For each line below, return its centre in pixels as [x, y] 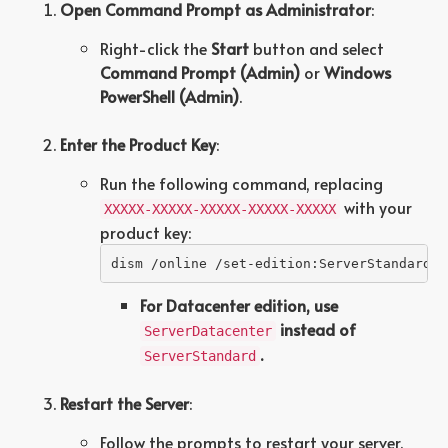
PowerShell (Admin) [169, 96]
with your [376, 207]
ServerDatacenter [208, 331]
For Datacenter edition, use [239, 305]
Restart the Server [124, 403]
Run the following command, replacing [241, 183]
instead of [318, 329]
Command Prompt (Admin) [200, 72]
